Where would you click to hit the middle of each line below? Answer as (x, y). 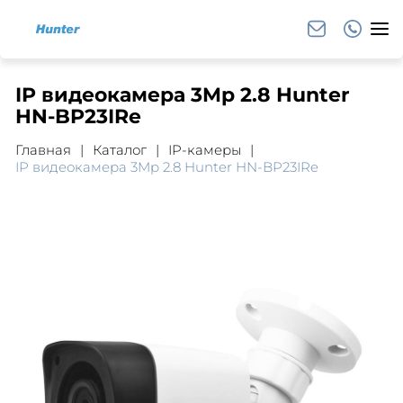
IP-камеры (204, 150)
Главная (43, 150)
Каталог (119, 150)
